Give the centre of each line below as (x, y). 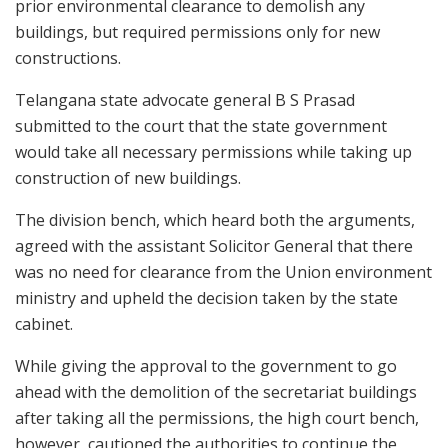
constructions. (68, 58)
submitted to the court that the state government (201, 126)
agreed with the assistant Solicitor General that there (214, 246)
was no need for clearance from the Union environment (223, 272)
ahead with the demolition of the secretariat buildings (216, 392)
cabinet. (44, 324)
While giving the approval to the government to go (206, 366)
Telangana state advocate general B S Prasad (185, 100)
